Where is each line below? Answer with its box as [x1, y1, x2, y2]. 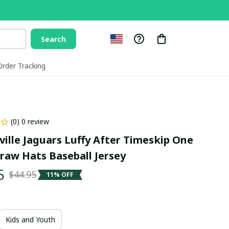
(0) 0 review [10, 117, 49, 126]
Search [41, 34, 66, 44]
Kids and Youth [5, 214, 55, 224]
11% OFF [46, 170, 74, 179]
